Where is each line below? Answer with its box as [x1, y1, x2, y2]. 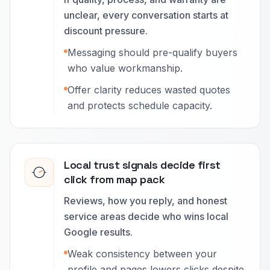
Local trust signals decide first [64, 158, 221, 172]
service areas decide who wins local [64, 210, 228, 222]
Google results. [64, 226, 133, 238]
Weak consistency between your [67, 248, 217, 260]
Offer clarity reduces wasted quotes [67, 84, 230, 96]
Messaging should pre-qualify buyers [67, 46, 237, 58]
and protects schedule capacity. [67, 99, 212, 111]
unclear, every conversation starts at [64, 9, 228, 21]
